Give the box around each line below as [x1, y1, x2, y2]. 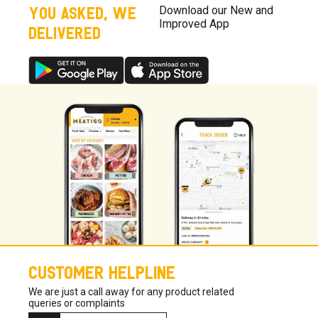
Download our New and [159, 4, 273, 18]
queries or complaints [28, 297, 125, 309]
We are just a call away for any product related [28, 285, 234, 297]
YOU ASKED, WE [28, 2, 136, 23]
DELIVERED [28, 22, 101, 43]
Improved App [159, 17, 229, 31]
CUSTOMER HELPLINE [28, 260, 175, 282]
